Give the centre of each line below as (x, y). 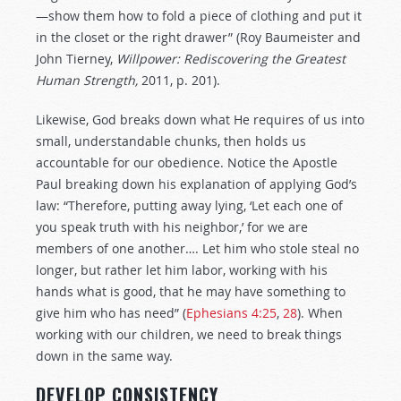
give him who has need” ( (111, 313)
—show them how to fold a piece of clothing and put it (199, 16)
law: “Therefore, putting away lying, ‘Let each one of (189, 205)
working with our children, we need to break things (189, 334)
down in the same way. (104, 356)
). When (320, 313)
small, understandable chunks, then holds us (171, 141)
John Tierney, (76, 59)
